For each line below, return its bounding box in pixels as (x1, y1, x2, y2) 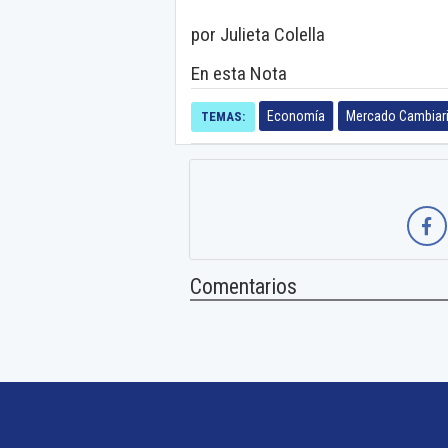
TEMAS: (201, 108, 245, 124)
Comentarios (190, 273, 297, 299)
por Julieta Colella (191, 22, 325, 46)
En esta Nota (191, 61, 287, 85)
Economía (267, 107, 325, 124)
